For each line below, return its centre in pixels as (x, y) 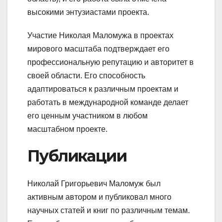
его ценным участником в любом (87, 115)
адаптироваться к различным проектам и (103, 89)
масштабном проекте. (67, 129)
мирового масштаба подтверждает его (98, 49)
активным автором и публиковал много (99, 197)
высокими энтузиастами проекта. (88, 12)
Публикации (77, 156)
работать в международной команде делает (108, 102)
